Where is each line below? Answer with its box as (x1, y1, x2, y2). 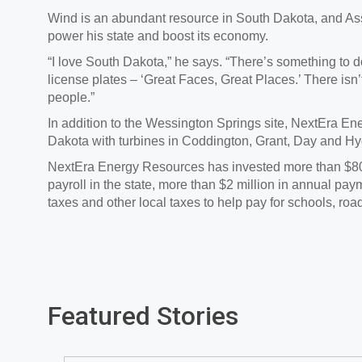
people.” (48, 90, 95, 105)
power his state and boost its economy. (48, 29, 268, 44)
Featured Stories (48, 301, 238, 332)
